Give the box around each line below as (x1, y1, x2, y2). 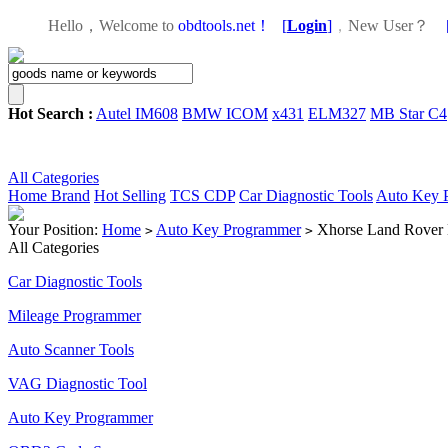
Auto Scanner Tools (8, 341, 134, 358)
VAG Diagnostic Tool (8, 375, 147, 392)
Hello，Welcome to (48, 17, 174, 34)
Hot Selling (94, 187, 166, 204)
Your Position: (8, 221, 102, 238)
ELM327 (308, 105, 366, 122)
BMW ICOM (182, 105, 268, 122)
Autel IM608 (96, 105, 178, 122)
